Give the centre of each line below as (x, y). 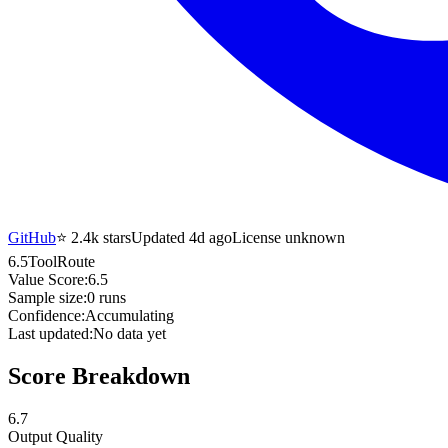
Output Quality (55, 436)
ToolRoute (61, 261)
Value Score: (48, 279)
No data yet (129, 333)
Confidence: (46, 315)
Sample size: (47, 297)
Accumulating (129, 315)
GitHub (32, 237)
